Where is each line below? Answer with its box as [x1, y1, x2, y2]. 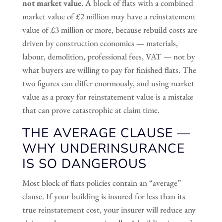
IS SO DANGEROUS [22, 155, 147, 172]
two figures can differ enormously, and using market [22, 77, 194, 89]
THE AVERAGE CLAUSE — [22, 124, 190, 142]
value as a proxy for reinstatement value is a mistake [22, 91, 193, 102]
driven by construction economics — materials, [22, 37, 178, 49]
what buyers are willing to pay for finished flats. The [22, 64, 196, 75]
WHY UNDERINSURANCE [22, 139, 185, 157]
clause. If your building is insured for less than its [22, 190, 185, 202]
